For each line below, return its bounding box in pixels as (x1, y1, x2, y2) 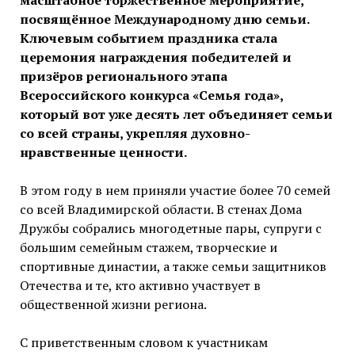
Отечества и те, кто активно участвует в (19, 277, 261, 295)
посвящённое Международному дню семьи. (19, 10, 309, 29)
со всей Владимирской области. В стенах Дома (19, 200, 302, 219)
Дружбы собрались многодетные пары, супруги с (19, 219, 322, 238)
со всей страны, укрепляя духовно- (19, 124, 250, 143)
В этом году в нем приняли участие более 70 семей (19, 181, 330, 200)
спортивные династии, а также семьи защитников (19, 258, 326, 276)
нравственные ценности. (19, 143, 187, 162)
